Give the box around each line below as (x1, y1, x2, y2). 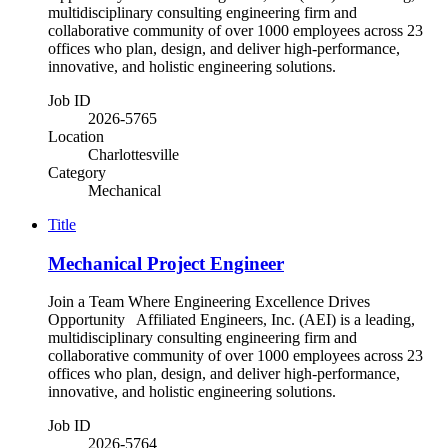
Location (48, 128, 104, 145)
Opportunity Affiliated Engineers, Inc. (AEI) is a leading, (48, 311, 415, 329)
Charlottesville (88, 146, 179, 163)
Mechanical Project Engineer (48, 252, 284, 274)
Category (48, 164, 106, 181)
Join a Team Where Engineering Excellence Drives (48, 293, 370, 311)
